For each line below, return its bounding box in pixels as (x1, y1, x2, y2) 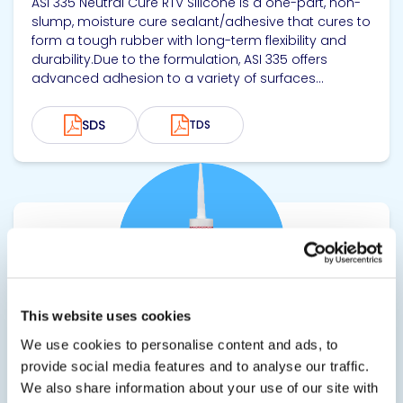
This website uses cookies (21, 308, 192, 324)
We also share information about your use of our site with (21, 380, 379, 395)
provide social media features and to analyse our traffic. (21, 358, 370, 373)
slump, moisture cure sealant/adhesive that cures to (31, 13, 371, 31)
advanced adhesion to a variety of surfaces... (31, 69, 324, 87)
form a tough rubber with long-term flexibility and (31, 31, 346, 49)
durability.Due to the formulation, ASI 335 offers (31, 50, 327, 68)
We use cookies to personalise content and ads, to (21, 336, 338, 352)
